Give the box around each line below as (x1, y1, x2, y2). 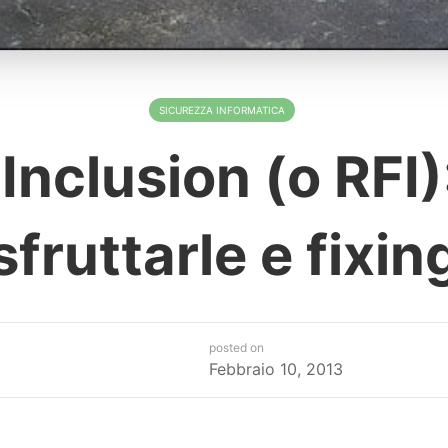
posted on (208, 339, 264, 355)
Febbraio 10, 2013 (208, 358, 343, 379)
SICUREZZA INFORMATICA (159, 103, 285, 116)
